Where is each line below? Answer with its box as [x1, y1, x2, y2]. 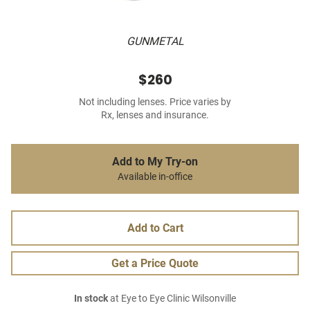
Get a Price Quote [111, 257, 199, 271]
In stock [74, 293, 108, 305]
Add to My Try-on [112, 155, 198, 169]
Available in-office [118, 171, 192, 183]
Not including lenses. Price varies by [79, 96, 231, 109]
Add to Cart [127, 221, 183, 235]
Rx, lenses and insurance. [101, 109, 209, 122]
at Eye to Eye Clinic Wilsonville [108, 293, 236, 305]
